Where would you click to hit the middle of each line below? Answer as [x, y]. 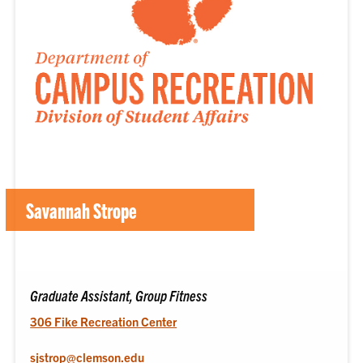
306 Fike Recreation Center [104, 321]
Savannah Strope [82, 210]
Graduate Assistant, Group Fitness [119, 295]
